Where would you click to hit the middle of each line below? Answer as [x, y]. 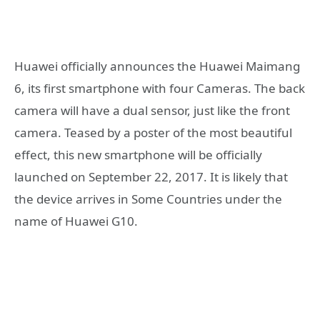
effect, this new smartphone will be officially [138, 155]
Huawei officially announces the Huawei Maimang [157, 66]
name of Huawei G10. [76, 221]
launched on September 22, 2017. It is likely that [151, 177]
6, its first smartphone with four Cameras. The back [160, 89]
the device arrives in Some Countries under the [148, 199]
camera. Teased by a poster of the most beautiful [153, 133]
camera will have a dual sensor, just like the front [152, 111]
